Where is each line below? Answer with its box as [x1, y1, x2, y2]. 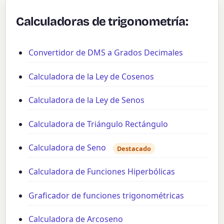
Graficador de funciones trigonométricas [28, 189, 184, 201]
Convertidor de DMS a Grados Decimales [28, 46, 183, 58]
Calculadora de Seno [28, 142, 106, 153]
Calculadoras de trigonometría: [16, 14, 188, 28]
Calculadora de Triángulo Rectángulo [28, 118, 168, 129]
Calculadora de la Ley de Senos [28, 94, 145, 106]
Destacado [117, 143, 151, 153]
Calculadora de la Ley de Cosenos [28, 70, 154, 82]
